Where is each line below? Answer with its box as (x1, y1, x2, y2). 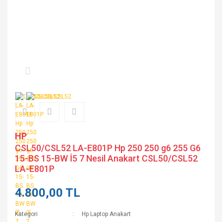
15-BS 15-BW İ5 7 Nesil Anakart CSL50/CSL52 (15, 153, 198, 164)
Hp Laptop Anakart (82, 211, 131, 218)
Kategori (15, 211, 38, 218)
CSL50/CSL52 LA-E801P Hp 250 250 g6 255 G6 (15, 143, 201, 153)
